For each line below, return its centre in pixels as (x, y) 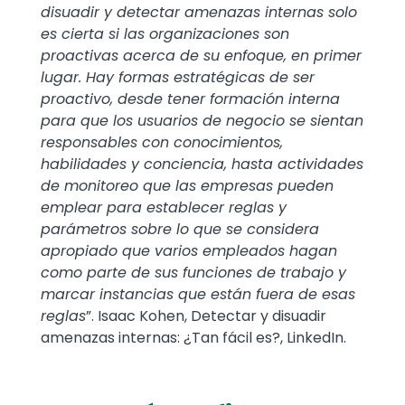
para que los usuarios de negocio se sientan (202, 121)
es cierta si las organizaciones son (165, 34)
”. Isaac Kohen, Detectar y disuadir (206, 316)
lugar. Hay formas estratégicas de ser (178, 78)
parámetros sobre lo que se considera (180, 230)
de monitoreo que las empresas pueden (187, 186)
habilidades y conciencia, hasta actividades (202, 165)
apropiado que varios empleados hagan (189, 251)
